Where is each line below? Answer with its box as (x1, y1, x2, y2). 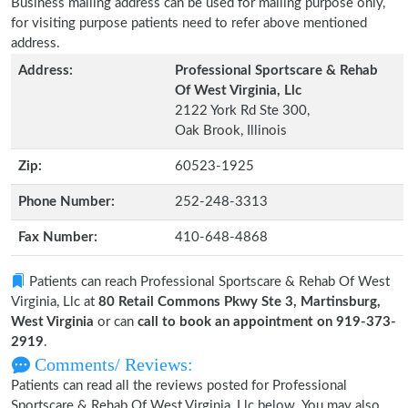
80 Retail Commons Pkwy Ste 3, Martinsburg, (98, 295, 381, 309)
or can (94, 315, 138, 329)
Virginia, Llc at (11, 295, 98, 309)
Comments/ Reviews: (30, 354, 193, 374)
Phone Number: (18, 195, 115, 209)
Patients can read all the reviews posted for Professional (11, 379, 347, 393)
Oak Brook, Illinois (175, 124, 287, 138)
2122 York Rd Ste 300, (175, 104, 310, 117)
